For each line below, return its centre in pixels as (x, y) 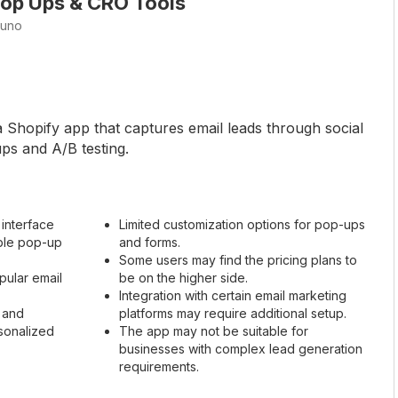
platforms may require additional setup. (233, 314)
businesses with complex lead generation (241, 349)
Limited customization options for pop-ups (242, 225)
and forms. (150, 243)
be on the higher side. (183, 278)
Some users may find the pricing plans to (238, 260)
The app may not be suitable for (214, 331)
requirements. (159, 367)
